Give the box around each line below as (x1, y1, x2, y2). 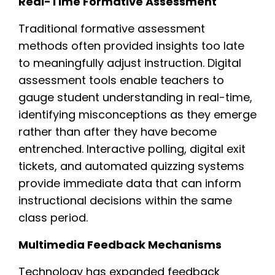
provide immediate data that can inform (18, 175, 241, 191)
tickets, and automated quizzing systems (18, 158, 244, 174)
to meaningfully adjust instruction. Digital (18, 55, 241, 71)
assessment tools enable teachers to (18, 72, 224, 88)
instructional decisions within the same (18, 192, 232, 208)
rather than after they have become (18, 123, 217, 139)
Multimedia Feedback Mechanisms (18, 236, 222, 252)
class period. (18, 209, 88, 225)
